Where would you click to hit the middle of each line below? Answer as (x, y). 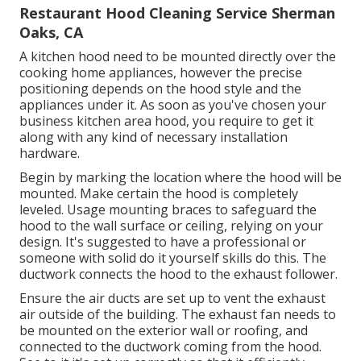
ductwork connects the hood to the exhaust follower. (178, 274)
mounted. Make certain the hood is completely (159, 193)
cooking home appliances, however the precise (161, 72)
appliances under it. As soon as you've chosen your (173, 104)
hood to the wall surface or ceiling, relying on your (171, 225)
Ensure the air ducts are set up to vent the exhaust (172, 298)
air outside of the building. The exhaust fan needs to (178, 314)
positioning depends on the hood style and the (160, 88)
